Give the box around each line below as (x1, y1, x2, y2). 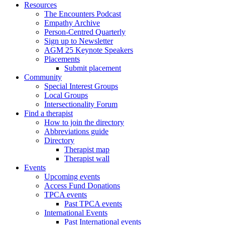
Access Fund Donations (44, 181, 120, 190)
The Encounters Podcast (44, 10, 121, 18)
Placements (44, 55, 80, 63)
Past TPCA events (64, 199, 122, 208)
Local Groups (44, 91, 88, 99)
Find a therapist (24, 109, 73, 118)
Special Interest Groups (44, 82, 118, 90)
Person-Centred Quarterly (44, 28, 126, 36)
